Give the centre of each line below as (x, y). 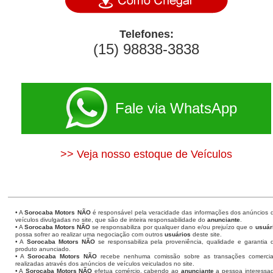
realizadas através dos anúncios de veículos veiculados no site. (105, 264)
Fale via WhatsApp (176, 108)
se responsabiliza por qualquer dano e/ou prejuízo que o (173, 227)
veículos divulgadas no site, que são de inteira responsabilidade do (111, 220)
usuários (177, 234)
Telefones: (146, 34)
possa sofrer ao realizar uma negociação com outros (90, 234)
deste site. (206, 234)
